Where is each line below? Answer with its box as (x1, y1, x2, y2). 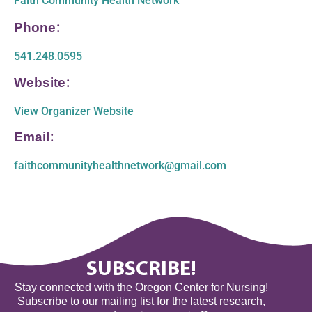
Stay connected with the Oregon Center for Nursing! (14, 281, 268, 294)
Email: (14, 127, 54, 149)
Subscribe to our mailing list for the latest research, (17, 295, 265, 308)
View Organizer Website (14, 104, 134, 118)
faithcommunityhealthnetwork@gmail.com (14, 159, 226, 173)
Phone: (14, 17, 60, 40)
